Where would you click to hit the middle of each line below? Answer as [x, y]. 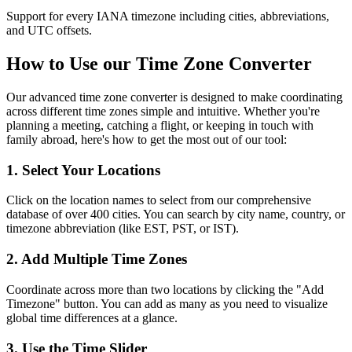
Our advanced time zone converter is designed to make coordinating [174, 97]
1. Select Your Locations [83, 170]
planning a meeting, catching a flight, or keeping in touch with [160, 125]
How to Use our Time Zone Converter [159, 64]
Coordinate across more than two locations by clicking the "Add [165, 289]
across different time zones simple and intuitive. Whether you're [163, 111]
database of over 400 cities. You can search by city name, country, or [176, 214]
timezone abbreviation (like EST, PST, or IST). [123, 229]
